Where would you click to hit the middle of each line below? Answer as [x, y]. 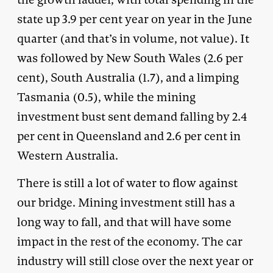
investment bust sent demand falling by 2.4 [132, 116]
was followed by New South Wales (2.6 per [130, 58]
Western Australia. [68, 155]
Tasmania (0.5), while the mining [106, 97]
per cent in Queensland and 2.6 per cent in [129, 136]
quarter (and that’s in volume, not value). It [133, 38]
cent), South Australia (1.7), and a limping [128, 77]
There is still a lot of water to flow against [127, 183]
